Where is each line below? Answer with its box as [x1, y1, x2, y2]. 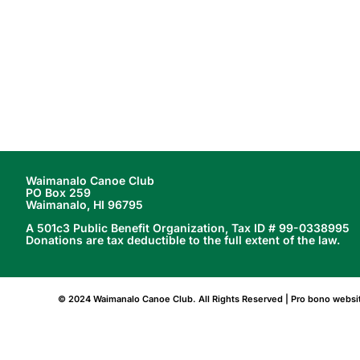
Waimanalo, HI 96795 [25, 197, 143, 211]
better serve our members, [116, 2, 277, 18]
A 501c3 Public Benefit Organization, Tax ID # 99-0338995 [25, 220, 350, 235]
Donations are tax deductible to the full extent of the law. [25, 232, 340, 247]
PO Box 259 [25, 185, 91, 199]
